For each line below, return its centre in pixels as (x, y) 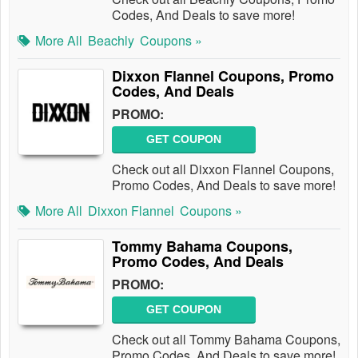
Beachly (111, 40)
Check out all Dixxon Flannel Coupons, (223, 169)
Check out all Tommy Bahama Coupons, (226, 339)
